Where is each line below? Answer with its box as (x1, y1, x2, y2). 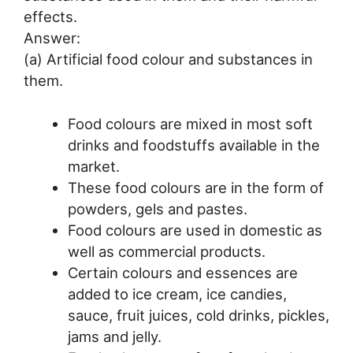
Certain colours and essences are (67, 263, 298, 281)
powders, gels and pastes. (67, 199, 247, 217)
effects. (24, 7, 77, 25)
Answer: (24, 28, 80, 46)
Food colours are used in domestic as (67, 221, 322, 239)
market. (67, 157, 120, 175)
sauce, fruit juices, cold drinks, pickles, (67, 306, 329, 324)
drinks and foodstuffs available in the (67, 136, 320, 154)
